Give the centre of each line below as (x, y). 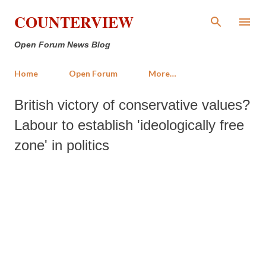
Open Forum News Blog (62, 45)
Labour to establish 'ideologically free (129, 125)
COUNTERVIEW (74, 22)
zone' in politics (62, 145)
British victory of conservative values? (132, 105)
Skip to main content (133, 15)
